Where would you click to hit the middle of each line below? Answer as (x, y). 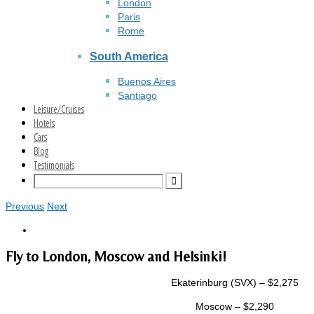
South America (129, 56)
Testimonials (54, 165)
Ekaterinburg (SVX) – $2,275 (235, 283)
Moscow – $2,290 (235, 307)
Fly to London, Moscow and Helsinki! (116, 256)
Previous (25, 206)
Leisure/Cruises (59, 109)
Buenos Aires (147, 82)
